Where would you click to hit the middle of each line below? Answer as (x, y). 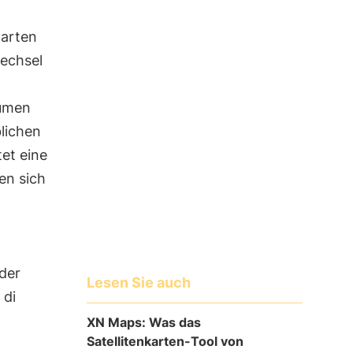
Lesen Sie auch (138, 282)
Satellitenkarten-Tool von (165, 341)
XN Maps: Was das (143, 322)
